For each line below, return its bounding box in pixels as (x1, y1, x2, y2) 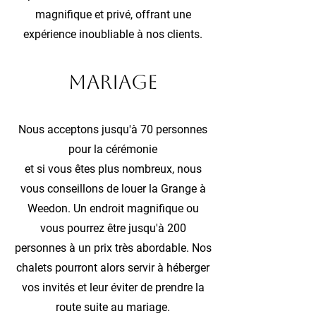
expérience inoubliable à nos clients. (23, 28, 202, 41)
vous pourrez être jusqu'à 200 (39, 221, 186, 235)
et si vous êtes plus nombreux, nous (24, 162, 202, 176)
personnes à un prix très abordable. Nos (14, 241, 212, 255)
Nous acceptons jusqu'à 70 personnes (18, 123, 207, 136)
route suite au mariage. (56, 300, 170, 314)
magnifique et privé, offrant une (35, 8, 191, 21)
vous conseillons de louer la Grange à (20, 182, 206, 195)
